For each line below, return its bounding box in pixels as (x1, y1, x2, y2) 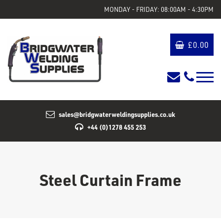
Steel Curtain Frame (39, 169, 182, 190)
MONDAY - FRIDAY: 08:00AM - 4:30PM (104, 5, 214, 13)
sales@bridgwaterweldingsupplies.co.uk (58, 110, 175, 118)
